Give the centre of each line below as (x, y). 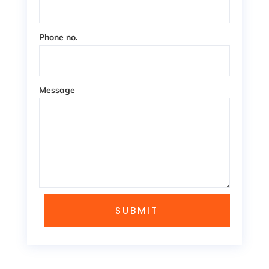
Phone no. (59, 38)
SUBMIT (137, 210)
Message (57, 90)
